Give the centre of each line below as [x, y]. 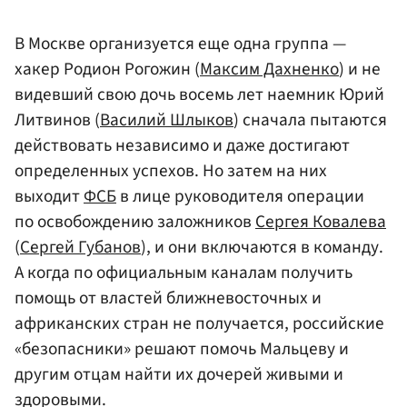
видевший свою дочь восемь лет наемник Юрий [199, 95]
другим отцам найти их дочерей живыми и [179, 375]
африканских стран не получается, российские [199, 324]
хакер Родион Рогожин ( [107, 69]
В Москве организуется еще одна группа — [180, 44]
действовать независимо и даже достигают [182, 146]
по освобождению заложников [135, 222]
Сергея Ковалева [321, 222]
